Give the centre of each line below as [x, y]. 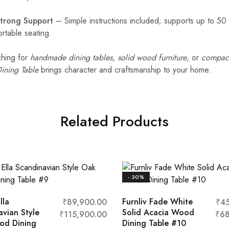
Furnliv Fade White [157, 202]
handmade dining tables [71, 58]
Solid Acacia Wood [158, 212]
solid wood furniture [152, 58]
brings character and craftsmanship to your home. [125, 70]
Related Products [114, 121]
